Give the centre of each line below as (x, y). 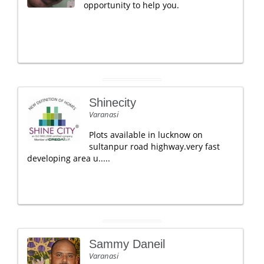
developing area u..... (69, 158)
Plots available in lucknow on (146, 135)
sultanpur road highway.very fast (154, 146)
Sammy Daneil (127, 244)
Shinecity (113, 103)
